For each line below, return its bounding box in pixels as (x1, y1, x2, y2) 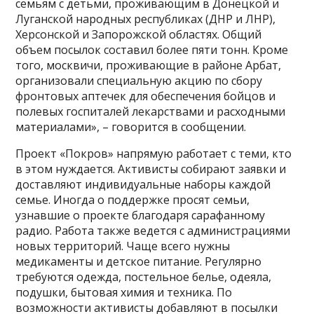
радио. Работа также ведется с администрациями (15, 223, 291, 239)
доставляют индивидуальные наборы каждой (15, 177, 271, 193)
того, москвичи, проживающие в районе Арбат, (15, 57, 282, 74)
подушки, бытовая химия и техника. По (15, 285, 233, 301)
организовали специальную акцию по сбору (15, 73, 263, 89)
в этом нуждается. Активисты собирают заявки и (15, 161, 287, 177)
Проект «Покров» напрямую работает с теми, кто (15, 146, 292, 162)
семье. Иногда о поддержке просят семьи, (15, 192, 250, 208)
